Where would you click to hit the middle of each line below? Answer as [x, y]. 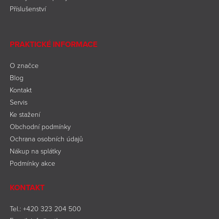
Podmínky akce [33, 163]
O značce [24, 65]
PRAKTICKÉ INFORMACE [54, 44]
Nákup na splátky [35, 151]
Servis [19, 102]
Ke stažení [25, 114]
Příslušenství [28, 9]
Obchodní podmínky [40, 126]
